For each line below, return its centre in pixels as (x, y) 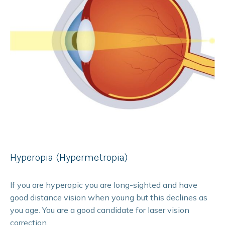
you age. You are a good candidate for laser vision (100, 210)
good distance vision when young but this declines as (109, 198)
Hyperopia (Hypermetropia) (69, 158)
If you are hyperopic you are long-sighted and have (104, 185)
